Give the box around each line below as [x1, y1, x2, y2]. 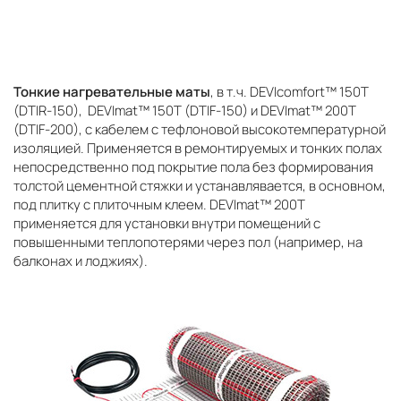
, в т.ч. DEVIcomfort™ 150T [210, 81, 369, 101]
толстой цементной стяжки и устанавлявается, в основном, [13, 175, 386, 195]
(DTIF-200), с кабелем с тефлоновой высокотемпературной [13, 119, 386, 139]
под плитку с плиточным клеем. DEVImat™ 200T [13, 194, 305, 214]
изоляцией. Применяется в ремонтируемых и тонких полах [13, 138, 382, 158]
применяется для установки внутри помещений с [13, 213, 320, 233]
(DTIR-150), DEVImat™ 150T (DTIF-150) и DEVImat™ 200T [13, 100, 356, 120]
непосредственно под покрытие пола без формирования [13, 157, 373, 176]
